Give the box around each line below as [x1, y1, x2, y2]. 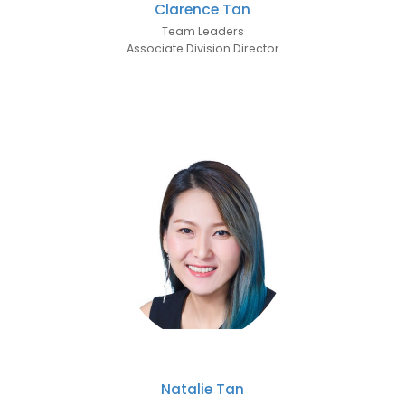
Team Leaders [161, 23, 244, 39]
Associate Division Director [126, 40, 279, 56]
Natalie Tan [161, 379, 244, 399]
